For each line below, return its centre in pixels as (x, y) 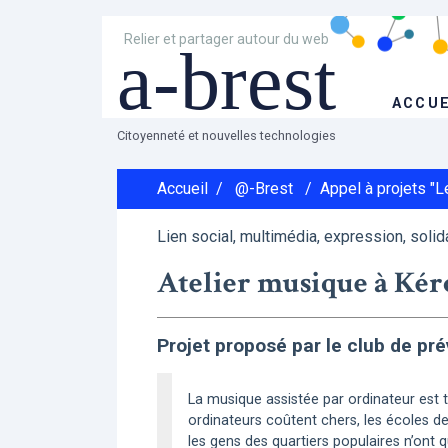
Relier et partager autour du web (227, 39)
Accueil (182, 188)
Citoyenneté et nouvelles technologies (226, 135)
